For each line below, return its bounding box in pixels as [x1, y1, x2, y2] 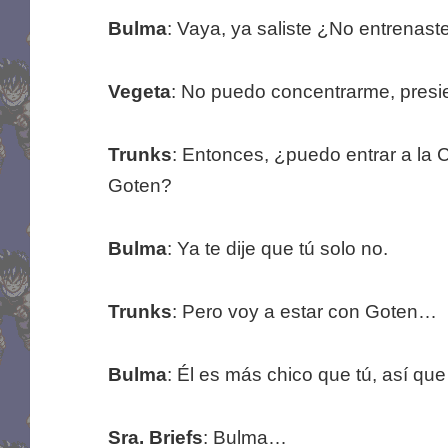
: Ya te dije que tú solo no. [166, 238, 388, 260]
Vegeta [107, 81, 171, 103]
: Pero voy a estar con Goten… [171, 301, 437, 323]
